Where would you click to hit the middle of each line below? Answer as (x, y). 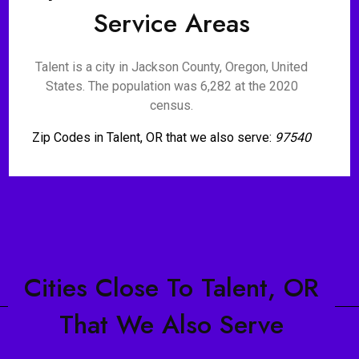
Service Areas (171, 23)
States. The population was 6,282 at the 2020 (171, 86)
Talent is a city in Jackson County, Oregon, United (172, 67)
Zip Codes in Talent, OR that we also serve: (154, 137)
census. (172, 105)
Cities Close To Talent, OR (171, 288)
